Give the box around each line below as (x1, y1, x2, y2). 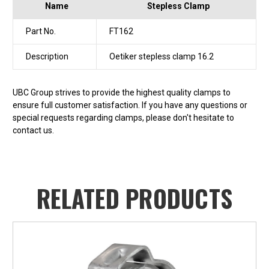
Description (26, 52, 68, 62)
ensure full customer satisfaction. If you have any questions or (13, 100, 247, 110)
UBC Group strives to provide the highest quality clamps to (13, 88, 231, 98)
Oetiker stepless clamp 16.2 (109, 52, 214, 62)
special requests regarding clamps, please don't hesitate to (13, 113, 234, 123)
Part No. (26, 26, 56, 37)
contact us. (13, 125, 54, 136)
